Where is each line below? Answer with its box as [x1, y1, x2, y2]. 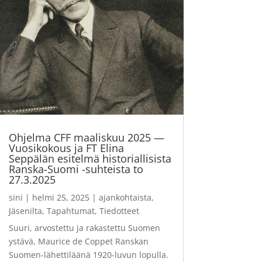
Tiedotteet [99, 205, 139, 217]
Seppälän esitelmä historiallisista [8, 151, 171, 166]
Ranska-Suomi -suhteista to [8, 162, 143, 177]
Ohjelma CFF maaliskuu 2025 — [8, 130, 164, 145]
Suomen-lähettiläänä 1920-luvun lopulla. [8, 249, 168, 261]
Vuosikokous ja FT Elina [8, 141, 124, 156]
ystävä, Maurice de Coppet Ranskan [8, 236, 149, 247]
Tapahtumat [46, 205, 95, 217]
